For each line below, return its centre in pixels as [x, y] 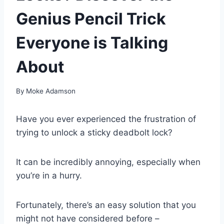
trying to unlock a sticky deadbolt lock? [94, 132]
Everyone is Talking [92, 43]
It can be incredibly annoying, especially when [108, 162]
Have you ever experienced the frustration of [106, 119]
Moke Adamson [51, 91]
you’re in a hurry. [49, 175]
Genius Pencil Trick [91, 19]
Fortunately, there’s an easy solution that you [106, 205]
